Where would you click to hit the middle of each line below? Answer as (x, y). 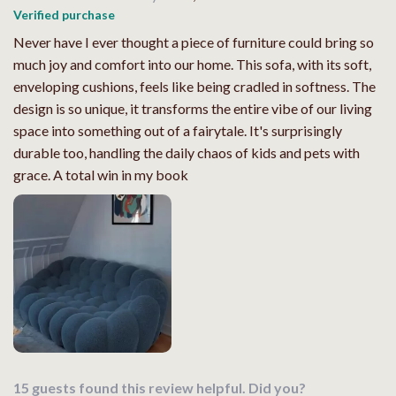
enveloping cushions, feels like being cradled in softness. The (194, 86)
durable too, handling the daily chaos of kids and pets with (187, 152)
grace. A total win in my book (101, 174)
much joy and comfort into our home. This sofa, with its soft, (192, 64)
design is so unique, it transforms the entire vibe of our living (193, 108)
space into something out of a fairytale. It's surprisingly (178, 130)
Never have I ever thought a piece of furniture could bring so (194, 42)
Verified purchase (64, 14)
